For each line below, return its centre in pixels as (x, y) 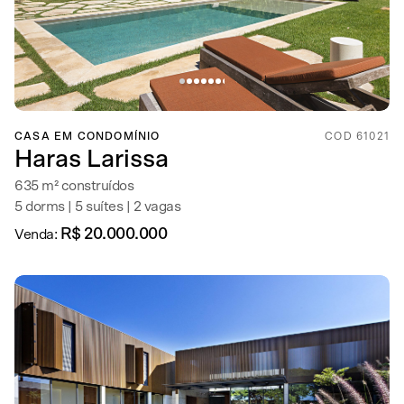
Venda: (37, 234)
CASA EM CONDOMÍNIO (87, 136)
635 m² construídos (74, 186)
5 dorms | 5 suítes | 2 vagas (97, 207)
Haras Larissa (92, 159)
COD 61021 (357, 136)
